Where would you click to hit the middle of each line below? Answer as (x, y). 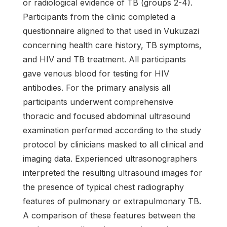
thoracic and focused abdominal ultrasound (107, 116)
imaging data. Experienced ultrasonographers (110, 159)
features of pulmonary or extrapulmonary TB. (112, 201)
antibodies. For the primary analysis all (97, 88)
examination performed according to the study (112, 130)
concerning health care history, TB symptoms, (112, 45)
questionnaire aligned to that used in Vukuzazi (111, 31)
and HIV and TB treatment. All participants (104, 59)
